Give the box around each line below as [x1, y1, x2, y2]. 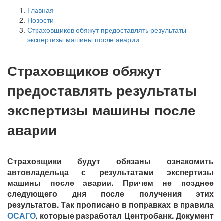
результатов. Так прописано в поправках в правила [7, 198, 214, 210]
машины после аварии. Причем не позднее [7, 177, 214, 188]
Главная [27, 5, 54, 15]
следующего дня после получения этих [7, 187, 214, 199]
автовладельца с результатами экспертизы [7, 166, 214, 178]
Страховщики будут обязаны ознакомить [7, 155, 214, 167]
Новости [27, 15, 54, 25]
